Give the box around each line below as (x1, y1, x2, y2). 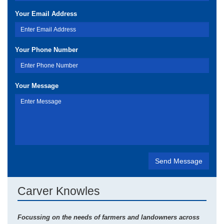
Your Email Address (15, 10, 77, 17)
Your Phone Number (15, 46, 78, 53)
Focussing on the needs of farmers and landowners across (17, 213, 199, 221)
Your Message (15, 82, 58, 89)
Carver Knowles (17, 184, 100, 197)
